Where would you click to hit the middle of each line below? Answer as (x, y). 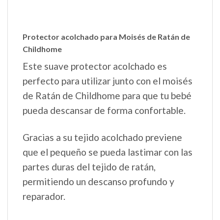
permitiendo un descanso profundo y (98, 181)
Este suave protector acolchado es (95, 66)
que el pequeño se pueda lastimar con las (108, 152)
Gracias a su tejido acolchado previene (102, 137)
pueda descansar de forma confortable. (104, 110)
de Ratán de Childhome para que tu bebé (107, 95)
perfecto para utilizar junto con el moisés (108, 81)
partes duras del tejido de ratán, (89, 166)
